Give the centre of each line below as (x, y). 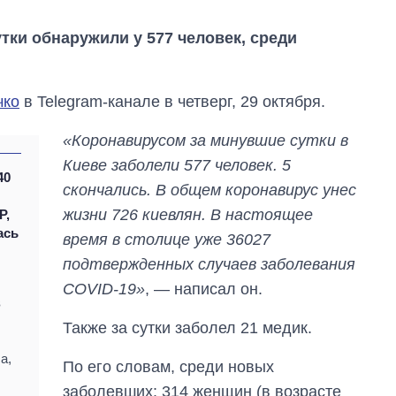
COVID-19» (104, 289)
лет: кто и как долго (322, 298)
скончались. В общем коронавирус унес (210, 190)
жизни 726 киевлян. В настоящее (188, 215)
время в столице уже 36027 (167, 240)
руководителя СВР (322, 348)
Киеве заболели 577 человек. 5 (177, 166)
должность (295, 331)
